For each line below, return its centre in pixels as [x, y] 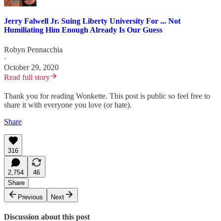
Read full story [27, 77]
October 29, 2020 [31, 67]
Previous [30, 197]
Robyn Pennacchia [33, 49]
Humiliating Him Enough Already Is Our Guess [83, 30]
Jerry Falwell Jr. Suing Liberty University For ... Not [92, 21]
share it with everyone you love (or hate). [68, 105]
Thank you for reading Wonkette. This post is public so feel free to [107, 96]
